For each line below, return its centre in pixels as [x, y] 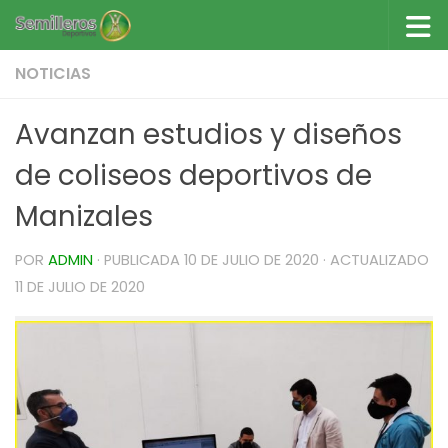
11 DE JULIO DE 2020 [80, 287]
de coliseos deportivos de [193, 175]
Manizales [84, 216]
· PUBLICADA [140, 260]
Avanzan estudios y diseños [208, 134]
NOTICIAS [53, 73]
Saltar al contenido [117, 32]
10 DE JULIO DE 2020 [251, 260]
